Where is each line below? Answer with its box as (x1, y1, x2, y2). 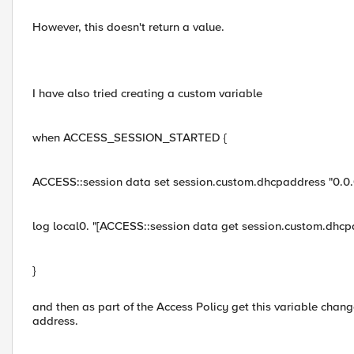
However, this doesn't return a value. (32, 20, 224, 34)
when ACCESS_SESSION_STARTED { (32, 130, 227, 145)
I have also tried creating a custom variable (32, 86, 262, 100)
